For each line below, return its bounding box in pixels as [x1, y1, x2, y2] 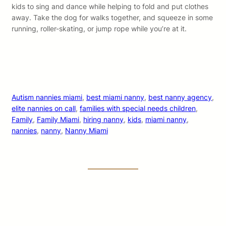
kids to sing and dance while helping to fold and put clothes [12, 2, 208, 11]
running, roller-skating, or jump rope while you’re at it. [12, 24, 187, 33]
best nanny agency [148, 93, 212, 102]
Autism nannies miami [12, 93, 82, 102]
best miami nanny [86, 93, 144, 102]
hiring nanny [83, 115, 124, 124]
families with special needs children [80, 104, 196, 113]
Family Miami [37, 115, 79, 124]
